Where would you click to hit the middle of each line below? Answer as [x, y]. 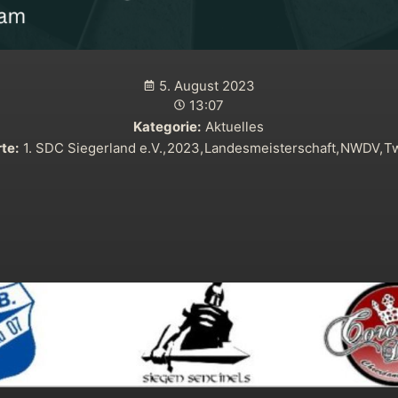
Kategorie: [167, 127]
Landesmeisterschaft [270, 148]
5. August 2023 [207, 86]
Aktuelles [235, 127]
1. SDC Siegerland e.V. [92, 148]
